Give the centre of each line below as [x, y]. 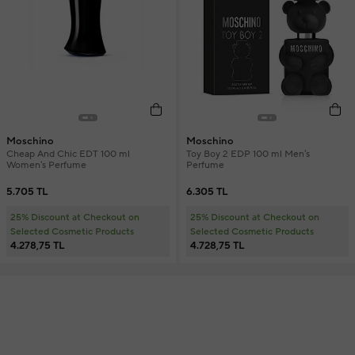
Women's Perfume [46, 165]
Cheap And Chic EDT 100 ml [68, 154]
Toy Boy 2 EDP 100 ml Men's [248, 154]
